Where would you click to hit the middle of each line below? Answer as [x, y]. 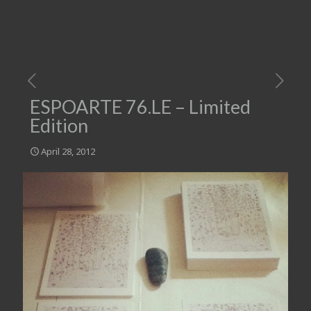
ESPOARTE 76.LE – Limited [140, 107]
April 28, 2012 [68, 151]
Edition [59, 125]
